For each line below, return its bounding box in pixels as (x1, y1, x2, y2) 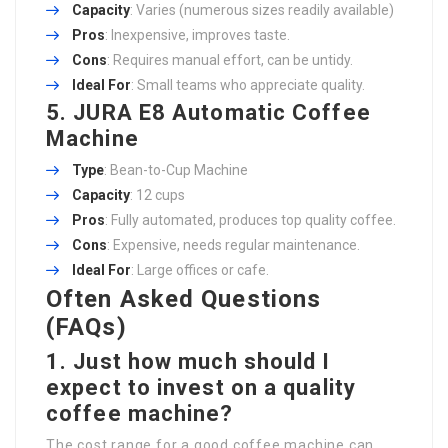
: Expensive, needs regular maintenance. (107, 237, 360, 254)
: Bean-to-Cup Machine (104, 162, 248, 179)
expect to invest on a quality (46, 375, 356, 401)
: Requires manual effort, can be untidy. (107, 52, 353, 69)
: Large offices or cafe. (131, 262, 269, 279)
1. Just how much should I (46, 349, 331, 375)
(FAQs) (46, 313, 127, 342)
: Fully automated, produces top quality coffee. (105, 212, 396, 229)
